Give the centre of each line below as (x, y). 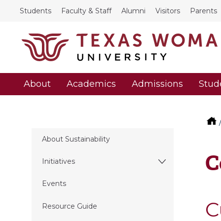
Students (36, 11)
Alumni (133, 11)
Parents (203, 11)
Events (54, 184)
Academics (91, 84)
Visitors (168, 11)
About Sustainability (76, 139)
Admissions (157, 84)
